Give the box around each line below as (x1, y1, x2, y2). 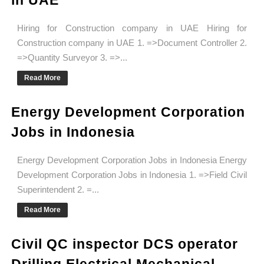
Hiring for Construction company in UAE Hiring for (16, 23, 247, 34)
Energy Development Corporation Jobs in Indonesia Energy (16, 155, 247, 166)
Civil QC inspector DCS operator (11, 236, 238, 252)
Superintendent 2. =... (16, 184, 99, 195)
